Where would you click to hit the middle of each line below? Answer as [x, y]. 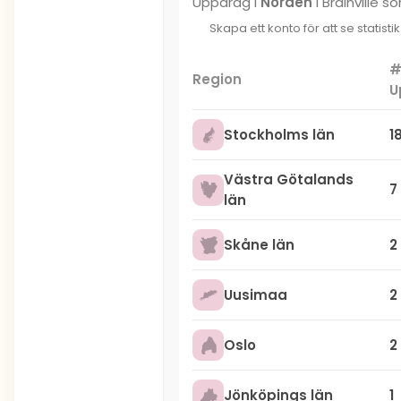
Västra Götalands [289, 179]
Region [217, 79]
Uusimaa [256, 295]
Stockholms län [279, 135]
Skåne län [259, 245]
